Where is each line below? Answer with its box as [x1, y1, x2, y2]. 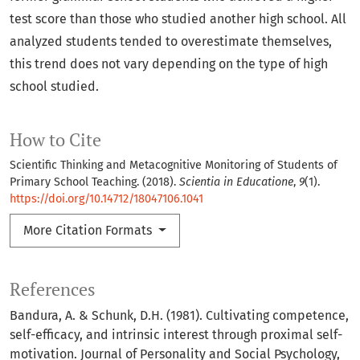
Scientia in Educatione [179, 175, 293, 190]
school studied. [10, 79, 99, 95]
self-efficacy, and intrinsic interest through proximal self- [10, 327, 342, 343]
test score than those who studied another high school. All [10, 11, 346, 27]
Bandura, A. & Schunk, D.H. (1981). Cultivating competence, [10, 308, 349, 324]
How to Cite [10, 129, 101, 152]
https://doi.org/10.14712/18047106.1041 [10, 192, 203, 207]
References [10, 278, 96, 301]
